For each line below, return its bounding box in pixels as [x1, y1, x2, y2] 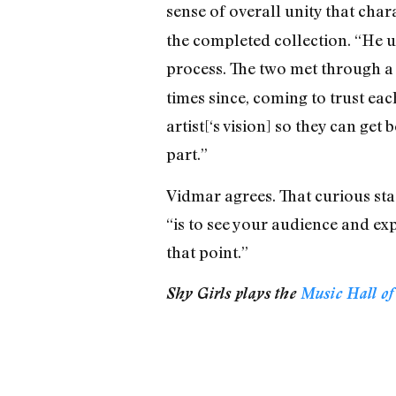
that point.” [165, 241, 248, 262]
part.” [165, 144, 208, 164]
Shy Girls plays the [165, 284, 301, 303]
